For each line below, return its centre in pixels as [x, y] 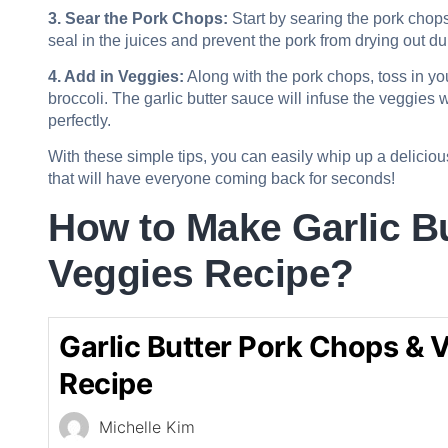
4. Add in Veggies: [116, 76]
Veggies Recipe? [201, 273]
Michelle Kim [147, 426]
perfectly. [79, 120]
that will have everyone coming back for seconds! [221, 179]
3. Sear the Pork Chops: [138, 18]
